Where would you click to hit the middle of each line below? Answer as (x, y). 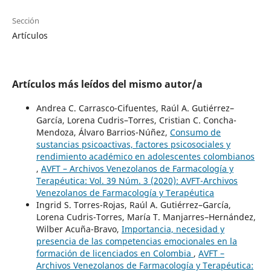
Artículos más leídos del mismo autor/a (107, 84)
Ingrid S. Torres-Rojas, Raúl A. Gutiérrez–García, (133, 205)
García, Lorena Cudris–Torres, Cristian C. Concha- (136, 120)
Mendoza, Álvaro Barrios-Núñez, (103, 132)
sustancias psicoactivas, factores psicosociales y (133, 145)
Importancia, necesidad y (173, 229)
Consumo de (195, 132)
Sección (25, 21)
